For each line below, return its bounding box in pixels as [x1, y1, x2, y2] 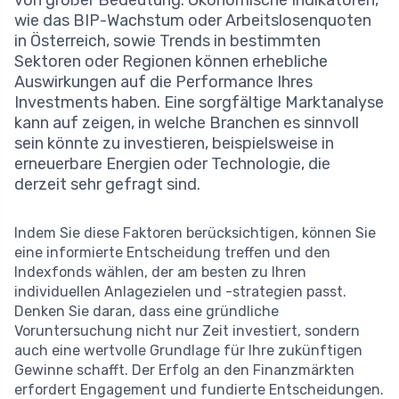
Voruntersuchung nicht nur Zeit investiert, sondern [14, 322, 360, 340]
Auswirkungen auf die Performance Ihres [14, 72, 313, 93]
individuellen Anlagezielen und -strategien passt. [14, 283, 346, 301]
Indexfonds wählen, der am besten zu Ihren [14, 264, 306, 281]
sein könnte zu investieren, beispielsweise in [14, 134, 334, 154]
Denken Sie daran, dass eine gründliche [14, 303, 279, 321]
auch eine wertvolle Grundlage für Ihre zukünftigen [14, 342, 362, 360]
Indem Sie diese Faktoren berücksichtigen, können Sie [14, 224, 376, 242]
